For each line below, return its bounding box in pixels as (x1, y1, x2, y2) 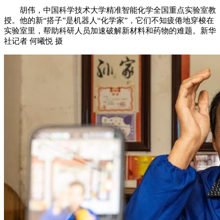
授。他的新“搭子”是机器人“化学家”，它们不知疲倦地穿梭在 (4, 16, 214, 25)
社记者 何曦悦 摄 (4, 37, 63, 46)
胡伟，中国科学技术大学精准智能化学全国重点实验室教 (20, 6, 216, 15)
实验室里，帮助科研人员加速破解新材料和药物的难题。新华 (4, 27, 216, 35)
